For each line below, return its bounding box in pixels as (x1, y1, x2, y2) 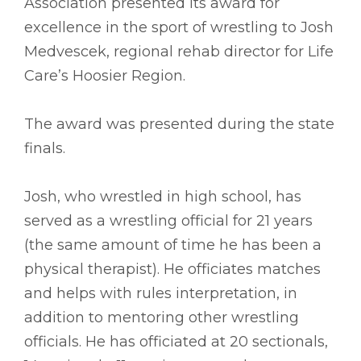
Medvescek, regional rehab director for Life (24, 42, 334, 60)
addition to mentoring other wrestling (24, 308, 299, 326)
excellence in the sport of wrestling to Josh (24, 18, 334, 36)
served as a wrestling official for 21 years (24, 211, 313, 230)
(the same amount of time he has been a (24, 235, 322, 254)
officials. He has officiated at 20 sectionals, (24, 332, 328, 351)
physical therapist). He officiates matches (24, 259, 321, 278)
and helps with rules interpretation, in (24, 284, 297, 302)
